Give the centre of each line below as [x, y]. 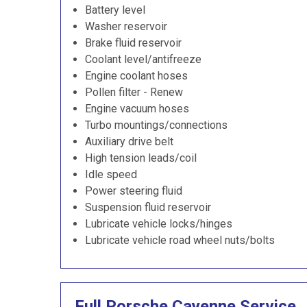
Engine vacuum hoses [137, 109]
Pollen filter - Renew [134, 92]
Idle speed [111, 174]
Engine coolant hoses [136, 76]
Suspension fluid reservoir [148, 207]
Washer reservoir [126, 26]
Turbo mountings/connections [156, 125]
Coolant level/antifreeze [143, 59]
